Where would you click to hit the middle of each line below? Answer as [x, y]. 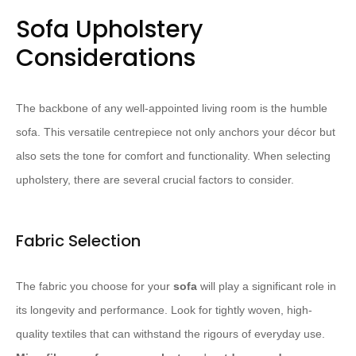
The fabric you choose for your [95, 286]
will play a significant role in [267, 286]
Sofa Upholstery [109, 30]
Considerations [106, 58]
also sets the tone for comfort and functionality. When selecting [173, 156]
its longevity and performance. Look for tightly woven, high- [164, 310]
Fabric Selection [78, 241]
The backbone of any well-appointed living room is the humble [172, 108]
